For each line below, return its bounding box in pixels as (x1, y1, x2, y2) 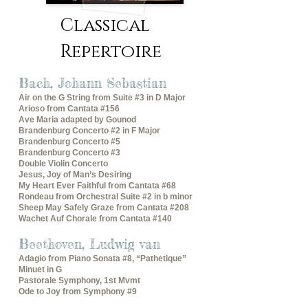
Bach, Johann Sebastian (19, 75, 166, 91)
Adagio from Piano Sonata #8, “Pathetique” (19, 254, 186, 263)
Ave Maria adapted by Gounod (19, 115, 136, 124)
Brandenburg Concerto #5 (19, 137, 120, 146)
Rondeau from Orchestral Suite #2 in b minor (19, 192, 192, 201)
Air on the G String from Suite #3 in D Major (19, 93, 186, 102)
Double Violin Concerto (19, 159, 108, 168)
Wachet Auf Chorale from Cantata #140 (19, 214, 172, 223)
